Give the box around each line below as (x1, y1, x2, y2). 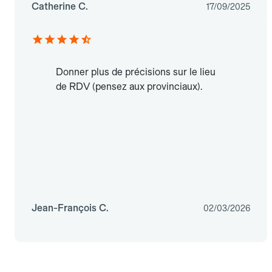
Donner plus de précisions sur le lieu (56, 66, 216, 78)
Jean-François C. (32, 202, 109, 214)
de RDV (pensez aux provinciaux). (56, 81, 202, 93)
